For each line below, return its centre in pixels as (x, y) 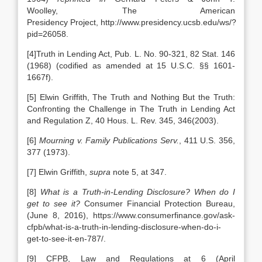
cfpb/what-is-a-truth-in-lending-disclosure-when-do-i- (124, 227)
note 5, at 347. (139, 172)
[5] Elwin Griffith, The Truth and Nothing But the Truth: (131, 97)
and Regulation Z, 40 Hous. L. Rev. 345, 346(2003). (123, 120)
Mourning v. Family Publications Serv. (109, 140)
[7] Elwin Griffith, (58, 172)
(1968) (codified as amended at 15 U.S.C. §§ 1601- (131, 65)
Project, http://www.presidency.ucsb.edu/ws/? (153, 22)
